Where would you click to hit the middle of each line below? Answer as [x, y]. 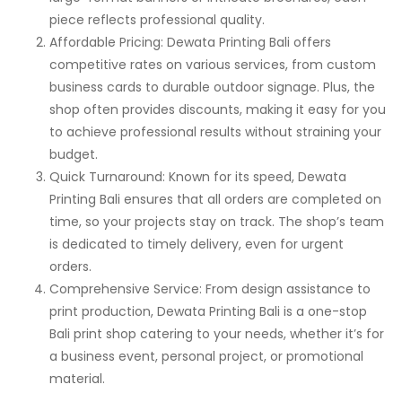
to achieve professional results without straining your [215, 131]
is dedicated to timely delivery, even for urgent [197, 244]
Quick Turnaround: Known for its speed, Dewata [198, 176]
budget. [74, 154]
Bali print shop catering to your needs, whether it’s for [217, 333]
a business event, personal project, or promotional [206, 356]
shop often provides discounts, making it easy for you [218, 109]
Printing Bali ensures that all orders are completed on [215, 199]
